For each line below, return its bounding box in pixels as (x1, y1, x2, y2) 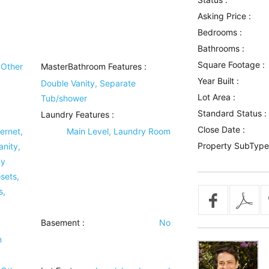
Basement (41, 217, 80, 228)
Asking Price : (197, 11, 251, 21)
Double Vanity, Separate (41, 78, 136, 88)
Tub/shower (41, 93, 88, 103)
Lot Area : (197, 92, 235, 102)
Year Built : (197, 76, 239, 86)
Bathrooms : (197, 43, 244, 53)
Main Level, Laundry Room (66, 126, 171, 136)
